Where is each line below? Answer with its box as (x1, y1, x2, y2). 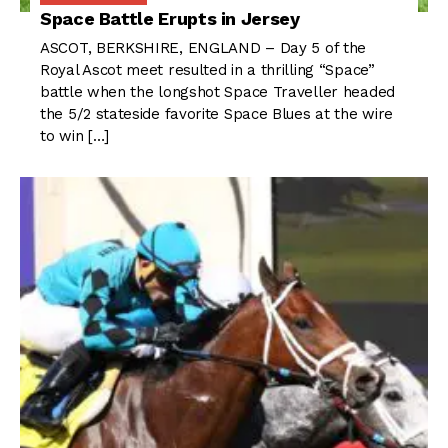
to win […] (40, 127, 109, 146)
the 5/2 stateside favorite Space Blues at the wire (40, 105, 394, 124)
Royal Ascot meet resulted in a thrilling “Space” (40, 61, 375, 80)
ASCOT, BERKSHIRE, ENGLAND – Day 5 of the (40, 39, 367, 58)
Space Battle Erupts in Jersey (40, 8, 300, 30)
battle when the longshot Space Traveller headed (40, 83, 395, 102)
